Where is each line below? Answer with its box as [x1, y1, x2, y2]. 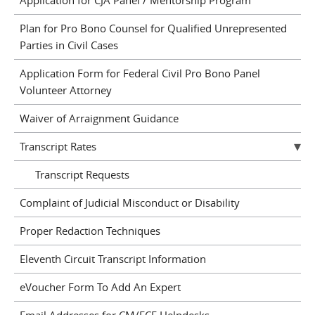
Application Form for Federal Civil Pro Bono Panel [19, 66, 260, 80]
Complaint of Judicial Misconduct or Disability [19, 195, 240, 210]
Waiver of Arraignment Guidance [19, 111, 179, 125]
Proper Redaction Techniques [19, 224, 160, 238]
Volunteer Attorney [19, 83, 112, 97]
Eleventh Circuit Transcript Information [19, 252, 206, 266]
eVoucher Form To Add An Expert [19, 280, 181, 294]
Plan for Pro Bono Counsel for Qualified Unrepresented [19, 21, 287, 35]
